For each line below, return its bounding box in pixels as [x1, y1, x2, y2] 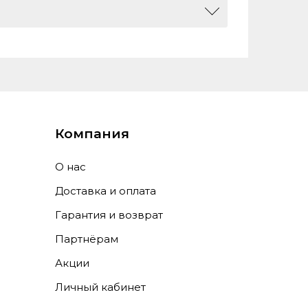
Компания [55, 126, 130, 142]
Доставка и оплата [55, 184, 157, 197]
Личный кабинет [55, 280, 146, 294]
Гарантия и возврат [55, 208, 164, 221]
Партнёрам [55, 232, 119, 245]
